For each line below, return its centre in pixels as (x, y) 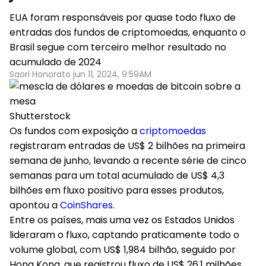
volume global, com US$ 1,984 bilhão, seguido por (123, 250)
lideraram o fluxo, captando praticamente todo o (124, 235)
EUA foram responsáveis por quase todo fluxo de (123, 18)
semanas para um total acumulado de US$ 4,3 (117, 175)
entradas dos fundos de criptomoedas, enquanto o (128, 32)
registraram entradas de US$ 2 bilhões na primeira (127, 146)
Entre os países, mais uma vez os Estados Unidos (122, 220)
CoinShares (86, 205)
